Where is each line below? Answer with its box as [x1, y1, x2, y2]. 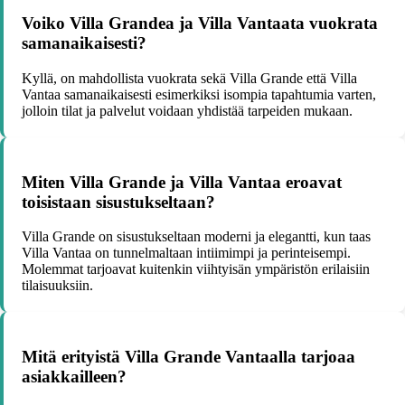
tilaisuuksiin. [22, 278, 93, 294]
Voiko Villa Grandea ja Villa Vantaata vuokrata [22, 14, 378, 33]
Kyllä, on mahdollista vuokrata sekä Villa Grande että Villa [22, 71, 357, 87]
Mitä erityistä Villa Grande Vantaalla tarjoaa [22, 347, 355, 367]
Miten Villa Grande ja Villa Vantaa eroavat [22, 172, 342, 192]
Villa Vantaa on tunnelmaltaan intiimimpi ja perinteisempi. [22, 245, 351, 261]
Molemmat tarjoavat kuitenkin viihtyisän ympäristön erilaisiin [22, 261, 370, 278]
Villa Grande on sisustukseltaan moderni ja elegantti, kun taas [22, 229, 371, 245]
